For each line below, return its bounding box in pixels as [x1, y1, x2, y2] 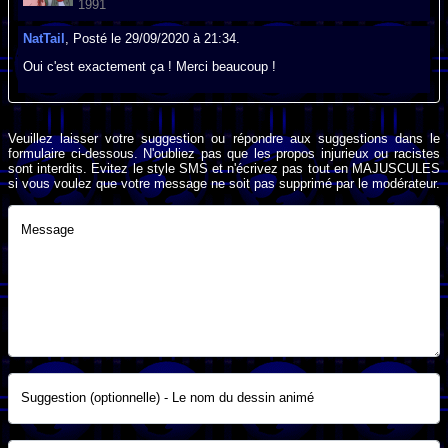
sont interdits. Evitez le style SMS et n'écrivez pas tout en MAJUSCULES [8, 161, 440, 177]
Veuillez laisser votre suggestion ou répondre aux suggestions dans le [8, 131, 440, 147]
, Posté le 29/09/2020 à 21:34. [65, 31, 241, 47]
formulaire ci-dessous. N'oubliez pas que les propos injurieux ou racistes [8, 146, 440, 162]
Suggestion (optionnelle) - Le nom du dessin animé [21, 389, 314, 405]
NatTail [23, 31, 66, 47]
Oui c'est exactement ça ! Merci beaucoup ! [23, 59, 277, 75]
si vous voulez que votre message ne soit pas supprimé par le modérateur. [8, 176, 440, 192]
